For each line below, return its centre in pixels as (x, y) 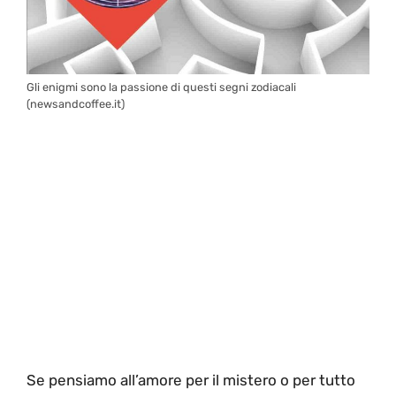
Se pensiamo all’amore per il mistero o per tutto (191, 380)
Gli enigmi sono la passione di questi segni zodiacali (161, 88)
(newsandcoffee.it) (76, 104)
